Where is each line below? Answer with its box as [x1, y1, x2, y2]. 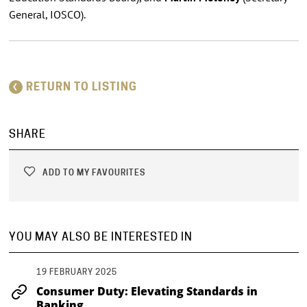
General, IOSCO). [8, 7, 86, 21]
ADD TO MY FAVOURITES [40, 167, 145, 177]
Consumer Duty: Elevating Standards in [36, 283, 258, 299]
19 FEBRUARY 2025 [36, 266, 117, 277]
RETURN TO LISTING [25, 79, 137, 93]
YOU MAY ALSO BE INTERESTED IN [8, 230, 193, 243]
